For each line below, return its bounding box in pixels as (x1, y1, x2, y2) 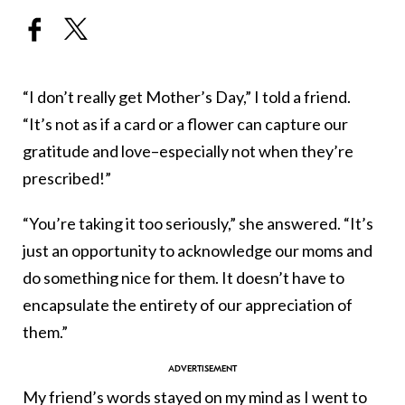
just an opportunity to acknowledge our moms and (23, 240, 372, 261)
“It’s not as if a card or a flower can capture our (23, 114, 348, 135)
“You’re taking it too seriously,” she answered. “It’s (23, 213, 373, 234)
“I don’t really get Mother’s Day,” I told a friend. (23, 87, 351, 108)
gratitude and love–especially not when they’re (23, 141, 353, 162)
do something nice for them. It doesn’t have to (23, 268, 344, 288)
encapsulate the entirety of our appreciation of (23, 295, 353, 316)
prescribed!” (23, 168, 111, 189)
